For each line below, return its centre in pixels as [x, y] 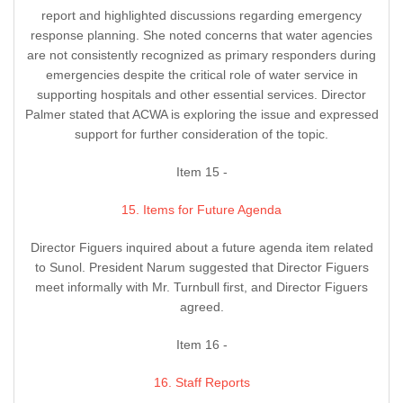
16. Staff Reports [201, 383]
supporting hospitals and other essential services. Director [201, 95]
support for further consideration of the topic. [201, 134]
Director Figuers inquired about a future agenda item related [201, 248]
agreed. [201, 307]
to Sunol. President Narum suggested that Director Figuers [201, 268]
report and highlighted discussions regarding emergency [201, 16]
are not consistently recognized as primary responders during [201, 55]
